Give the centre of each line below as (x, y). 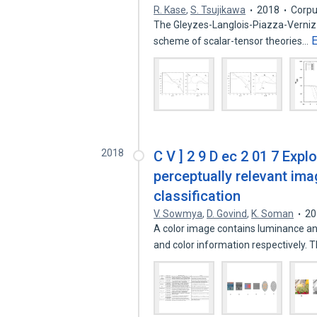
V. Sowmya (178, 214)
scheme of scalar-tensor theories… (232, 41)
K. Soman (273, 214)
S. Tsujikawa (218, 10)
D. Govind (227, 214)
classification (197, 196)
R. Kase (170, 10)
